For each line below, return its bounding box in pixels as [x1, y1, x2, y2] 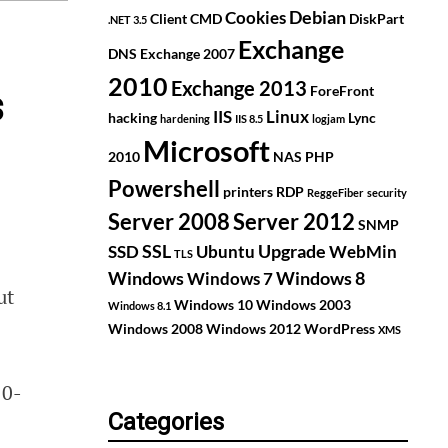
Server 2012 [233, 208, 355, 236]
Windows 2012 [206, 320, 301, 338]
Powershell [108, 175, 220, 203]
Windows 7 [187, 269, 273, 290]
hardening [160, 112, 210, 126]
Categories [108, 408, 224, 437]
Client [150, 10, 187, 28]
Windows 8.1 [108, 299, 171, 313]
